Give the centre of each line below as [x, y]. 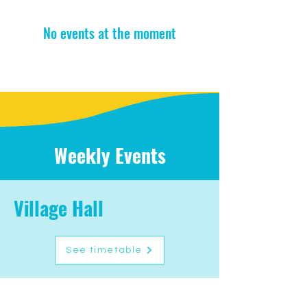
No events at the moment [110, 33]
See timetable [104, 250]
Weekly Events [110, 155]
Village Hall [59, 208]
